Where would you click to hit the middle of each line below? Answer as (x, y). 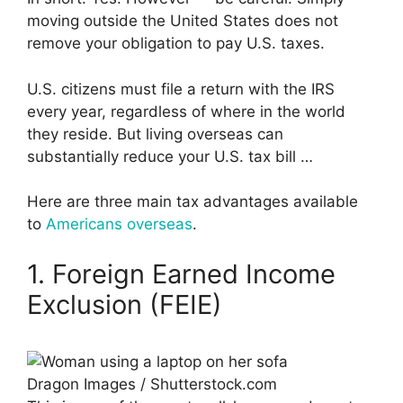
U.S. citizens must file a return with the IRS (181, 89)
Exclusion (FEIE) (125, 304)
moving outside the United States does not (183, 21)
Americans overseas (119, 224)
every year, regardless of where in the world (186, 111)
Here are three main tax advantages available (193, 202)
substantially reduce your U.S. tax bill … (170, 156)
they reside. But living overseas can (155, 134)
